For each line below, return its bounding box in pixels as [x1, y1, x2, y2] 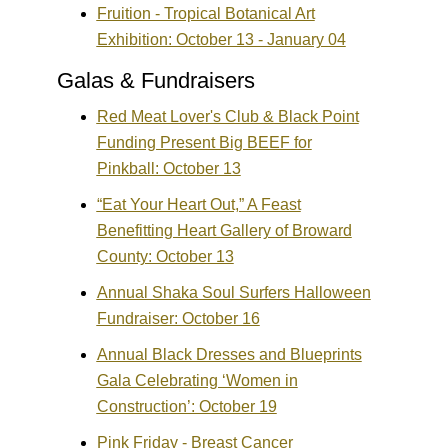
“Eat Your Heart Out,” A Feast [96, 196, 301, 214]
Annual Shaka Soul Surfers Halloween [96, 284, 371, 302]
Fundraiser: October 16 [96, 310, 260, 328]
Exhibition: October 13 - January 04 [96, 31, 346, 49]
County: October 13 [96, 248, 234, 266]
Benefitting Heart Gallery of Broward [96, 222, 352, 240]
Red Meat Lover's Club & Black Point [96, 108, 359, 126]
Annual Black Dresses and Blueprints [96, 346, 362, 364]
